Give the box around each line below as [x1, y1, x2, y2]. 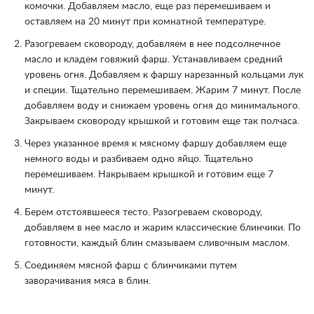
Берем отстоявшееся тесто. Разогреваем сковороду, [25, 207, 262, 218]
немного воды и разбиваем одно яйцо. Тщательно [25, 154, 253, 165]
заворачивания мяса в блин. [25, 276, 151, 287]
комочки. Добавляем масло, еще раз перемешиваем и [25, 1, 271, 12]
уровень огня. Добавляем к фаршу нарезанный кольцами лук [25, 70, 303, 81]
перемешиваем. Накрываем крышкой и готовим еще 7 [25, 170, 273, 180]
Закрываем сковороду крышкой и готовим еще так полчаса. [25, 116, 299, 127]
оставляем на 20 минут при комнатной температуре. [25, 17, 266, 27]
